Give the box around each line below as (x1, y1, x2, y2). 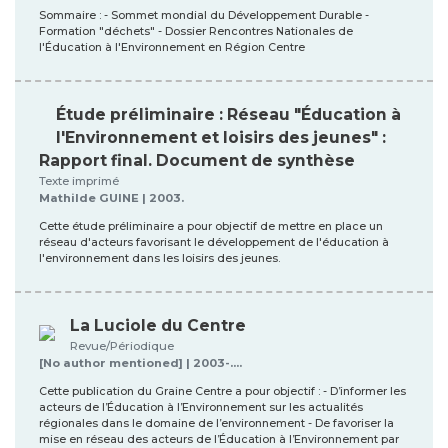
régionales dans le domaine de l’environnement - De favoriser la (39, 416, 394, 430)
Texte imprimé (39, 173, 119, 188)
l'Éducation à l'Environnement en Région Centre (39, 40, 305, 54)
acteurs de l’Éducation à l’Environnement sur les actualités (39, 400, 363, 414)
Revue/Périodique (70, 338, 174, 353)
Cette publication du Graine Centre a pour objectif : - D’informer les (39, 384, 406, 398)
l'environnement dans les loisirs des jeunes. (39, 251, 280, 265)
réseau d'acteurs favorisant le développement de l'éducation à (39, 235, 389, 249)
